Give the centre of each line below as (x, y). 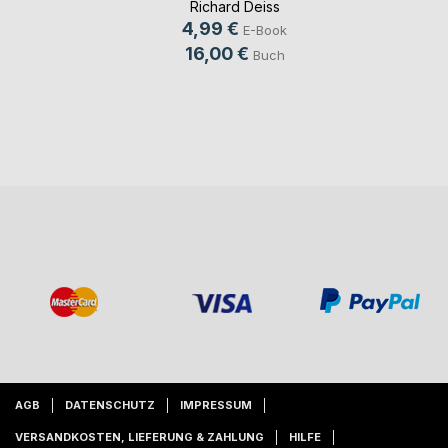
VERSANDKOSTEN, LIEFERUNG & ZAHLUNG (139, 437)
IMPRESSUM (216, 405)
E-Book (265, 30)
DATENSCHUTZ (110, 405)
